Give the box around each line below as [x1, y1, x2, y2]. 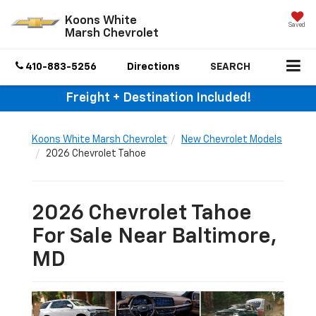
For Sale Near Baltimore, [32, 226, 277, 248]
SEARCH [210, 62, 250, 73]
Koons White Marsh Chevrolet [32, 135, 167, 145]
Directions [127, 62, 180, 73]
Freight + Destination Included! [65, 92, 251, 105]
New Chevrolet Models [181, 135, 282, 145]
